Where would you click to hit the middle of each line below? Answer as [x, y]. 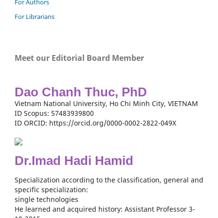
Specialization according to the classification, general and [109, 180]
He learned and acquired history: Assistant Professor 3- [105, 209]
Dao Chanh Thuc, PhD [81, 92]
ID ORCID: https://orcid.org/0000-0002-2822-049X [95, 123]
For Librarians [35, 16]
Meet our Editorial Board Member [79, 58]
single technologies [46, 199]
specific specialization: [51, 189]
